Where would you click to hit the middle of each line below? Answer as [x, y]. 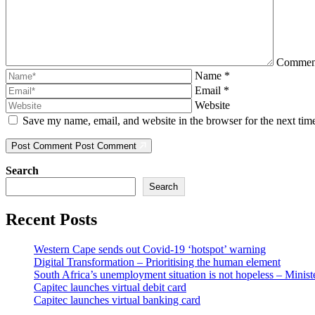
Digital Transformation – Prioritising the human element [157, 262]
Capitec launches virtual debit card [110, 287]
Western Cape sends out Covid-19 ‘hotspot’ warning [150, 249]
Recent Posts [51, 219]
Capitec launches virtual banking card [117, 300]
